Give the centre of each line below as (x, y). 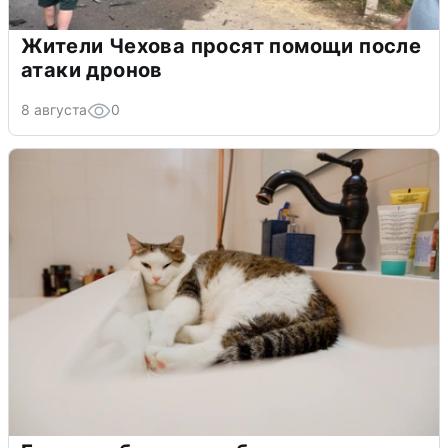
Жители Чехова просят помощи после (221, 45)
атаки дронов (92, 69)
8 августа (54, 109)
